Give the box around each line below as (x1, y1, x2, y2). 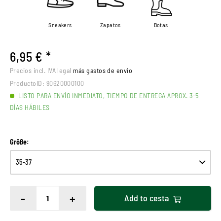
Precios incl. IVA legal (10, 66, 74, 74)
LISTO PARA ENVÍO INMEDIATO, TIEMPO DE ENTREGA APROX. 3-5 (17, 91, 199, 100)
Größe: (10, 137, 29, 146)
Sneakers (48, 21, 72, 28)
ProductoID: (10, 78, 45, 87)
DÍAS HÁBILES (10, 103, 50, 111)
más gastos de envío (73, 66, 133, 74)
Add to (124, 192, 148, 204)
